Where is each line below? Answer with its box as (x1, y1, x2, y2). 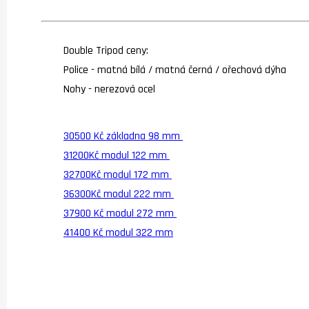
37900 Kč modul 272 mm (63, 206, 177, 221)
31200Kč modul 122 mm (63, 148, 170, 163)
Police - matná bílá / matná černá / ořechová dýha (63, 62, 286, 77)
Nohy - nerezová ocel (63, 81, 155, 97)
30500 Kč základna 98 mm (63, 128, 183, 143)
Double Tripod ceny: (63, 43, 148, 58)
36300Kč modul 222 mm (63, 186, 174, 201)
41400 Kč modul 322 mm (63, 225, 173, 240)
